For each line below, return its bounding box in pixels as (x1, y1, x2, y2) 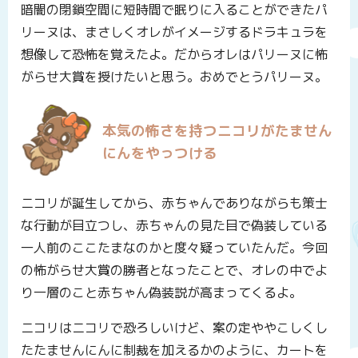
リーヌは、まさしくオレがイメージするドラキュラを (21, 22, 328, 41)
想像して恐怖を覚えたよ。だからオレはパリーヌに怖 (21, 45, 328, 63)
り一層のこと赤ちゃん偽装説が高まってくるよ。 (21, 283, 302, 301)
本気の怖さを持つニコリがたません (102, 121, 333, 141)
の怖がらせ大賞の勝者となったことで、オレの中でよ (21, 261, 328, 279)
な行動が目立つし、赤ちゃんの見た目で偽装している (21, 216, 328, 234)
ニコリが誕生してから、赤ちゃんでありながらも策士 (21, 193, 328, 212)
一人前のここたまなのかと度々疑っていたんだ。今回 (21, 238, 328, 257)
